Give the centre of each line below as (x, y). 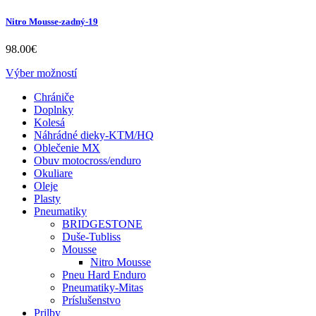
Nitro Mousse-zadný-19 (52, 21)
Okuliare (53, 173)
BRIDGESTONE (102, 224)
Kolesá (49, 122)
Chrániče (54, 97)
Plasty (47, 198)
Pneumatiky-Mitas (103, 287)
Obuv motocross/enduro (87, 160)
